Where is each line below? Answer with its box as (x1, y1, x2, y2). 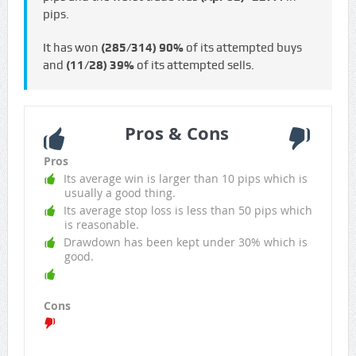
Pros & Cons (124, 121, 229, 146)
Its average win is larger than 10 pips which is (63, 171, 308, 187)
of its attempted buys (183, 41, 302, 56)
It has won (42, 41, 101, 56)
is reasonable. (64, 217, 139, 233)
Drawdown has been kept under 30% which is (63, 234, 308, 250)
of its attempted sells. (133, 58, 254, 73)
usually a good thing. (64, 185, 176, 201)
